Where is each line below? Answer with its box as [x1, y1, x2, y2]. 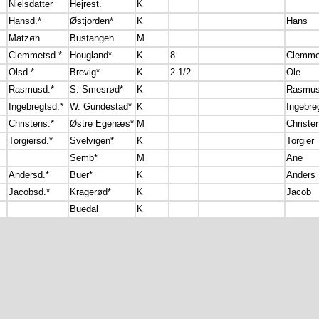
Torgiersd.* [9, 135, 53, 146]
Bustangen [70, 33, 114, 43]
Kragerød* [70, 187, 111, 197]
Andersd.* [9, 169, 49, 180]
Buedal [70, 204, 98, 214]
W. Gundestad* [70, 101, 132, 112]
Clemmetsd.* [9, 50, 62, 61]
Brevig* [70, 67, 100, 78]
